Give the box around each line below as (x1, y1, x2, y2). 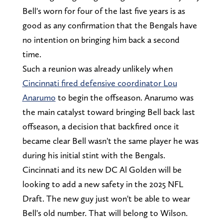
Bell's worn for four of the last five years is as (22, 5, 185, 16)
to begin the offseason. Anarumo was (55, 92, 194, 103)
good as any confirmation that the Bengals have (22, 19, 197, 30)
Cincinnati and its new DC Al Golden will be (22, 164, 182, 175)
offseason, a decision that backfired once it (22, 120, 179, 131)
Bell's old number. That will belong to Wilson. (22, 207, 188, 218)
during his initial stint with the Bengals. (22, 149, 167, 160)
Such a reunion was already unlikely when (22, 63, 173, 74)
